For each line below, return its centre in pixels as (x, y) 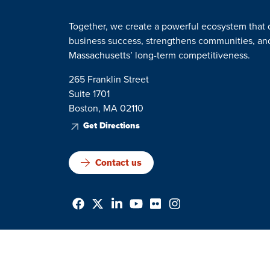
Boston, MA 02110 (106, 108)
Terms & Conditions (185, 236)
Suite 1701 (89, 94)
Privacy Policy (96, 236)
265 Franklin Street (109, 80)
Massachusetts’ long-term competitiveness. (159, 55)
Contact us (118, 162)
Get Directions (111, 126)
